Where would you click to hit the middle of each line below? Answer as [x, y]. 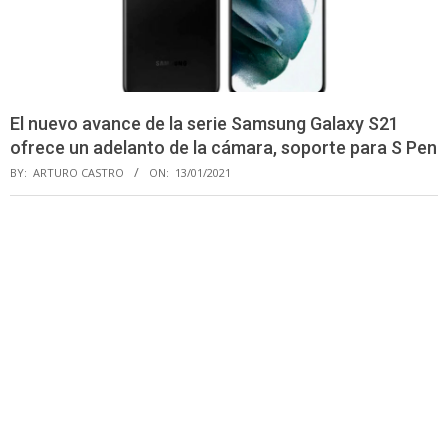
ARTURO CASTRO [78, 172]
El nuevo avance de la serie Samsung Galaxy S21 [204, 123]
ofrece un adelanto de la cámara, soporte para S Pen [223, 147]
